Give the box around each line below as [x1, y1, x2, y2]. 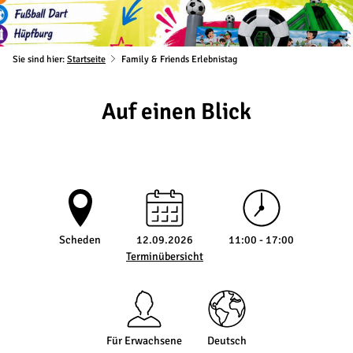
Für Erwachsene [106, 334, 182, 348]
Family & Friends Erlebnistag [121, 54, 237, 66]
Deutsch [207, 334, 247, 348]
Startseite [67, 54, 106, 66]
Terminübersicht [126, 250, 203, 264]
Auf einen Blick [102, 98, 251, 127]
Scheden [59, 233, 101, 247]
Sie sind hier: [13, 54, 67, 66]
